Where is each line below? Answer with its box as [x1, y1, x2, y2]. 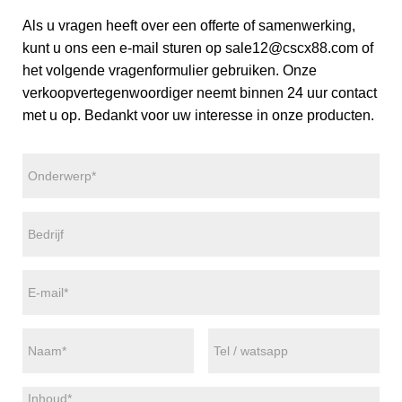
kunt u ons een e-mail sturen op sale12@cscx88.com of [22, 39, 373, 56]
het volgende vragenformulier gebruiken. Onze [22, 62, 317, 78]
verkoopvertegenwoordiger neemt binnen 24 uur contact [22, 84, 377, 100]
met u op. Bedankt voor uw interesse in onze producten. [22, 107, 374, 123]
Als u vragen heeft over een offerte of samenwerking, [22, 17, 355, 33]
